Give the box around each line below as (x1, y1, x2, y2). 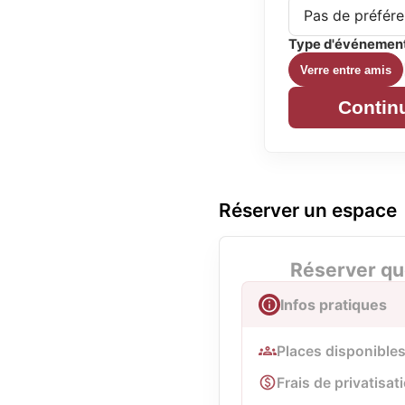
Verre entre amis (300, 62, 391, 77)
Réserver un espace (219, 199, 397, 221)
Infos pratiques (280, 296, 387, 314)
